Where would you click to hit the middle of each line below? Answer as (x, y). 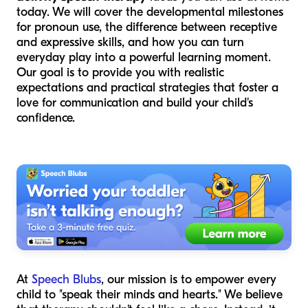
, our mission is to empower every (189, 279)
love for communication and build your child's (135, 102)
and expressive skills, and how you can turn (130, 42)
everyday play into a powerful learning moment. (144, 57)
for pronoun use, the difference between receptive (147, 27)
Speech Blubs (66, 279)
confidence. (46, 118)
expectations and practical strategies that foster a (147, 87)
